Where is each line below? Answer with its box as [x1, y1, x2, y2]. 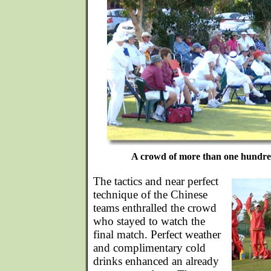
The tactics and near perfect [93, 175, 218, 188]
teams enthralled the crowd [93, 201, 217, 214]
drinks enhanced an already [93, 255, 219, 267]
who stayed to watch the [93, 215, 205, 227]
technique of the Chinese [93, 188, 207, 201]
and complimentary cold [93, 241, 206, 254]
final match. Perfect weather [93, 228, 221, 241]
